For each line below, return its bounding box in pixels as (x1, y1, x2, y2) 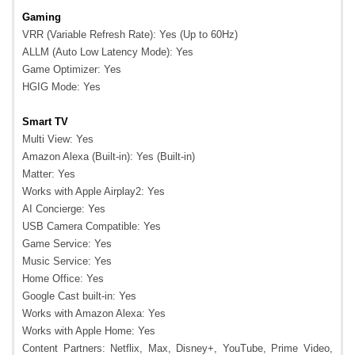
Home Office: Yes (22, 273, 104, 285)
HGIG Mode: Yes (22, 81, 101, 94)
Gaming (22, 11, 61, 24)
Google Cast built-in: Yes (22, 290, 136, 303)
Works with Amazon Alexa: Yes (22, 307, 166, 320)
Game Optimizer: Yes (22, 63, 121, 76)
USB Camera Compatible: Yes (22, 220, 161, 233)
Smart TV (22, 116, 68, 128)
